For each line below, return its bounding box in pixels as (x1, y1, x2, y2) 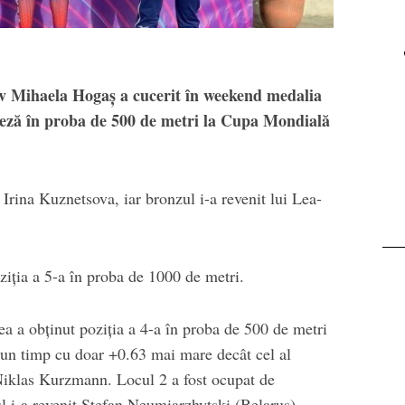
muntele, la (229, 21, 316, 43)
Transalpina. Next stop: (184, 45, 362, 68)
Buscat (247, 70, 298, 92)
